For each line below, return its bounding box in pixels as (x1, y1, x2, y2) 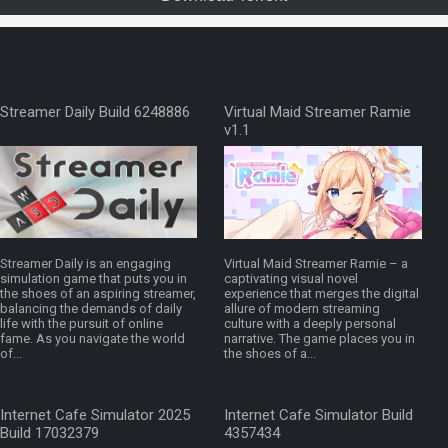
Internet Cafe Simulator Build (224, 406, 413, 425)
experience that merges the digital (224, 286, 419, 302)
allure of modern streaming (224, 301, 380, 317)
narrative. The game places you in (224, 331, 415, 347)
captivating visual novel (224, 271, 358, 287)
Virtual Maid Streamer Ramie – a (224, 256, 408, 272)
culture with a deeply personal (224, 316, 396, 332)
